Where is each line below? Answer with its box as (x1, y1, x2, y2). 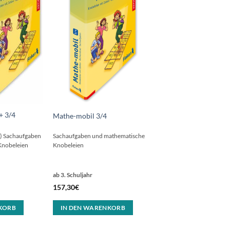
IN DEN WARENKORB (60, 204, 126, 212)
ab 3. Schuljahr (52, 171, 92, 179)
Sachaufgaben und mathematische (52, 132, 145, 140)
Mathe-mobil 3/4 (52, 111, 107, 120)
